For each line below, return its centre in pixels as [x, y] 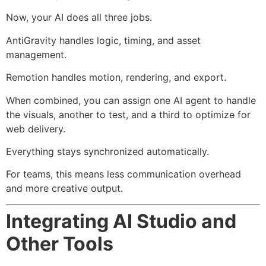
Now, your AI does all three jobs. [79, 18]
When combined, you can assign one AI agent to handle [131, 100]
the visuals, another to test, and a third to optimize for [128, 114]
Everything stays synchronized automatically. [107, 151]
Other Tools [60, 243]
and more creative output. [64, 189]
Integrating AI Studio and [121, 221]
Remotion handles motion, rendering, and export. [116, 77]
